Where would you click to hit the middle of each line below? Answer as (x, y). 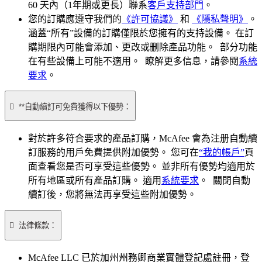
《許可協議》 (150, 19)
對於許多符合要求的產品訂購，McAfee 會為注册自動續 (143, 138)
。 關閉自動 (225, 180)
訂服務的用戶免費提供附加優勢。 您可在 (113, 152)
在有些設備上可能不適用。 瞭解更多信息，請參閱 (133, 61)
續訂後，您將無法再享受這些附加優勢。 (113, 194)
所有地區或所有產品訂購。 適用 (95, 180)
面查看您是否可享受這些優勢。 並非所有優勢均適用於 (142, 166)
